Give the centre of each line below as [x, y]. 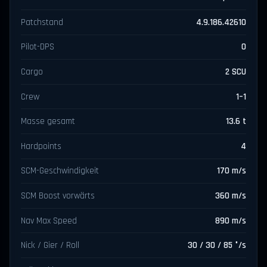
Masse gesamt [48, 122]
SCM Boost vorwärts [58, 195]
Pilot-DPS [38, 47]
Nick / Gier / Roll [50, 246]
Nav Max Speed [49, 221]
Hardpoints [41, 146]
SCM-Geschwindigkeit [60, 171]
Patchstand [42, 22]
